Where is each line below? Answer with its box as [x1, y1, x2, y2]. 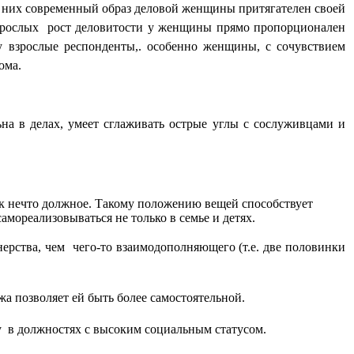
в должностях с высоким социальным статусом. [8, 322, 266, 337]
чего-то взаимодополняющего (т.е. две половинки [72, 240, 346, 254]
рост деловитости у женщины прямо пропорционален [47, 21, 346, 35]
